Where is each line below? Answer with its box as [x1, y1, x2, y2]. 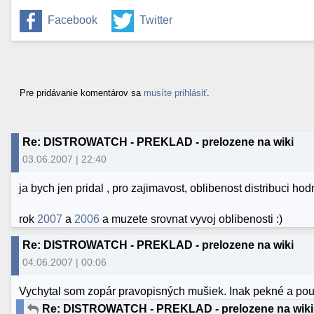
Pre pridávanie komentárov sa [20, 87, 144, 98]
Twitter [139, 13, 172, 26]
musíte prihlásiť [144, 87, 207, 98]
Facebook [48, 13, 97, 26]
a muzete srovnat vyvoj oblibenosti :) [100, 212, 283, 225]
